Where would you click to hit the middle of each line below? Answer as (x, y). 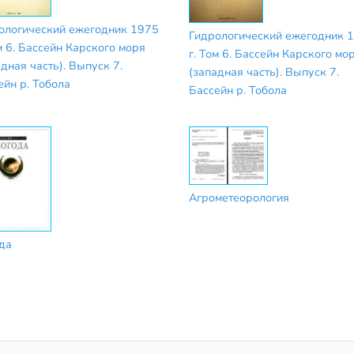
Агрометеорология (239, 197)
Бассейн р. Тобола (238, 90)
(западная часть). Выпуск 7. (264, 72)
